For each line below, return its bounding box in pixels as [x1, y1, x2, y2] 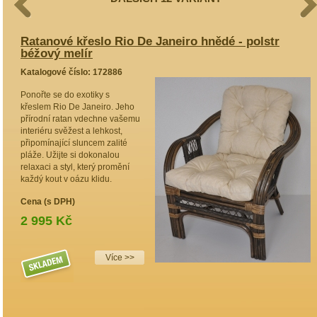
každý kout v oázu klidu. [21, 174, 112, 184]
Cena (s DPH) [21, 197, 75, 207]
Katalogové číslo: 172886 [21, 67, 122, 77]
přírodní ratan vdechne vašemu [21, 114, 140, 124]
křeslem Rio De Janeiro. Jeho [21, 102, 134, 112]
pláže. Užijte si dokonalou [21, 150, 120, 160]
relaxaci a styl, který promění [21, 162, 129, 172]
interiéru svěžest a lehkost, [21, 126, 122, 136]
